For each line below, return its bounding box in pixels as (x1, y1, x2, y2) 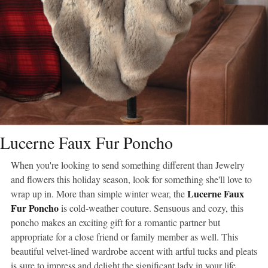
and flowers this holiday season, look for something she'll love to (11, 172, 252, 185)
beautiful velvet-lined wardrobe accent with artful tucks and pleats (11, 244, 257, 257)
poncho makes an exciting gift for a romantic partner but (11, 215, 220, 229)
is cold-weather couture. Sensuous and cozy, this (59, 201, 243, 214)
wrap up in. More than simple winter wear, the (11, 187, 187, 200)
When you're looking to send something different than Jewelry (11, 158, 245, 171)
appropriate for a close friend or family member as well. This (11, 230, 238, 243)
